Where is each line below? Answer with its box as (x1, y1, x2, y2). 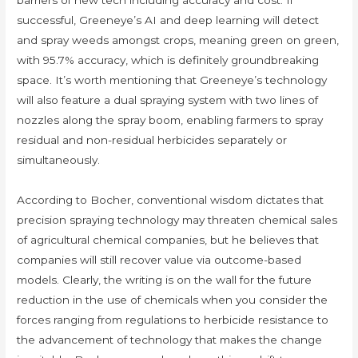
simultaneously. (17, 153, 101, 167)
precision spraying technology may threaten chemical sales (17, 213, 338, 227)
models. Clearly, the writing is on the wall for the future (17, 273, 312, 287)
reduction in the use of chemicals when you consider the (17, 293, 328, 307)
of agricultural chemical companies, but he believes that (17, 233, 320, 247)
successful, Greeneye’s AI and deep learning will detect (17, 14, 320, 27)
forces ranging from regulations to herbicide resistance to (17, 313, 329, 327)
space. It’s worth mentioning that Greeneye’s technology (17, 74, 328, 87)
